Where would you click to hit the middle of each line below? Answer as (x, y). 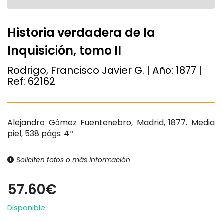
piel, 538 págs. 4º (40, 133)
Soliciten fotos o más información (72, 160)
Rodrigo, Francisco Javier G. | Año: (92, 70)
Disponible (26, 207)
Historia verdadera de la (81, 32)
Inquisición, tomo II (64, 50)
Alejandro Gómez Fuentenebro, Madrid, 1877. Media (111, 122)
